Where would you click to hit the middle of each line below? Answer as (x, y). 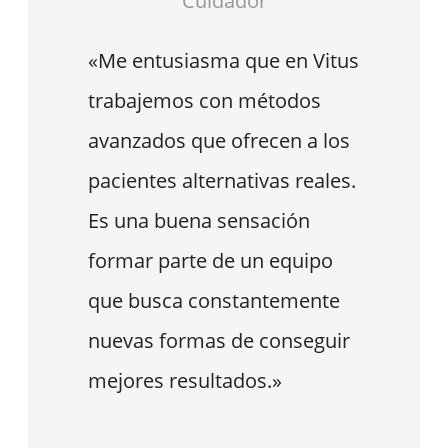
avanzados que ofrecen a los (219, 141)
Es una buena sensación (199, 221)
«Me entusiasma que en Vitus (223, 61)
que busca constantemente (214, 301)
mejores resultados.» (185, 381)
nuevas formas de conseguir (219, 341)
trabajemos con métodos (204, 101)
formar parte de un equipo (210, 261)
